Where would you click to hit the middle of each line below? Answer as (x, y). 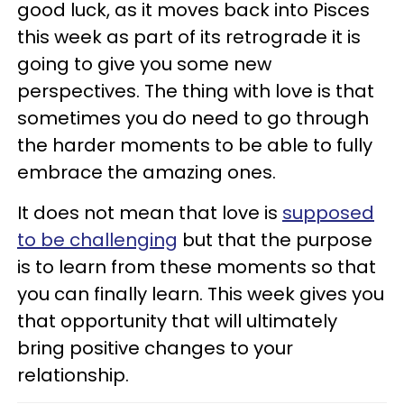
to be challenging (97, 239)
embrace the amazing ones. (147, 172)
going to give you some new (144, 64)
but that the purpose (275, 239)
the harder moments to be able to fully (195, 145)
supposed (328, 212)
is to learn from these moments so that (197, 266)
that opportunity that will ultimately (177, 321)
